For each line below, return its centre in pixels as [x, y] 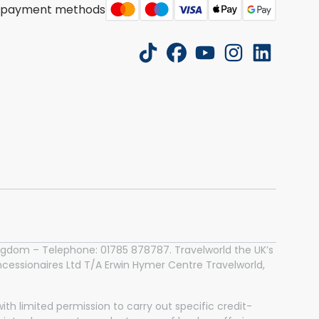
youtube [227, 57]
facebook [203, 57]
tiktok [163, 57]
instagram [261, 57]
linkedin [282, 57]
